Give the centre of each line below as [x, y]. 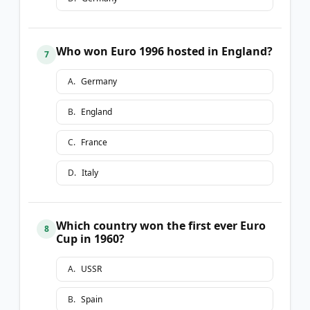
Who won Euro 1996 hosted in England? [164, 51]
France [94, 142]
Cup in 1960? [90, 238]
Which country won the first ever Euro [161, 225]
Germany [99, 81]
